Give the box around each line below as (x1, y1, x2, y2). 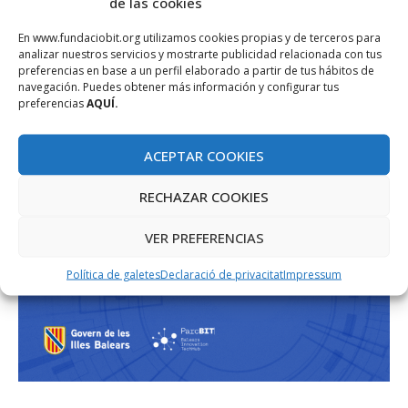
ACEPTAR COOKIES (144, 146, 264, 164)
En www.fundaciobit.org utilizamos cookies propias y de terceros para (18, 29, 381, 46)
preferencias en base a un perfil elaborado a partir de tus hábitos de (18, 62, 374, 78)
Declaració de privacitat (160, 266, 283, 282)
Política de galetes (66, 266, 160, 282)
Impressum (283, 266, 342, 282)
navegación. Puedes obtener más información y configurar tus (18, 78, 339, 95)
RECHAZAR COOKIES (139, 187, 269, 205)
